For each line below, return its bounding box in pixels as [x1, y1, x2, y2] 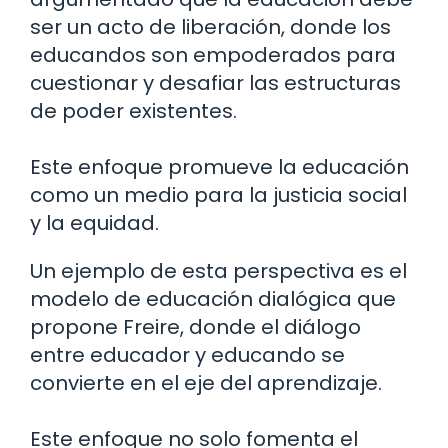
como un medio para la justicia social [30, 181, 407, 210]
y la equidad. [30, 209, 159, 238]
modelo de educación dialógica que [30, 285, 396, 314]
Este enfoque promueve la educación [30, 153, 409, 182]
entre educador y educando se [30, 341, 345, 370]
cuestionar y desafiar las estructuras [30, 69, 401, 98]
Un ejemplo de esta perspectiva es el [30, 257, 407, 286]
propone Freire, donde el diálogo [30, 313, 361, 342]
